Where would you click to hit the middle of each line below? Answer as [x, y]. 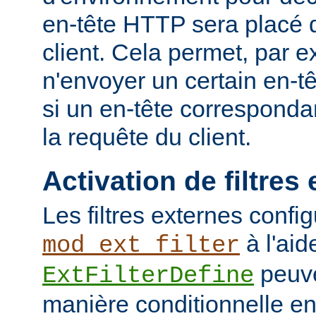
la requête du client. [147, 136]
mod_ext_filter [141, 246]
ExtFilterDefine [148, 276]
